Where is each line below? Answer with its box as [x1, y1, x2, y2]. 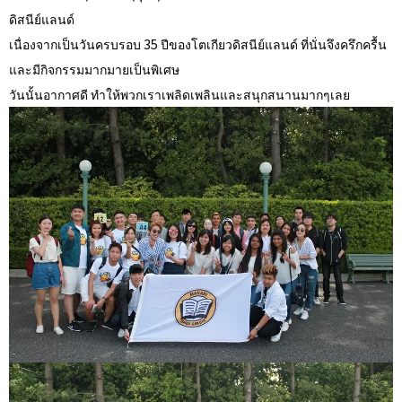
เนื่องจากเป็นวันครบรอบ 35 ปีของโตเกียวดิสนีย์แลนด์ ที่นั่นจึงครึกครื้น [9, 35, 387, 53]
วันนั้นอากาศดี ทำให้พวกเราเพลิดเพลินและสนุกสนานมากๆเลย [9, 85, 350, 103]
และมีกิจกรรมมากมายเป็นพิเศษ [9, 60, 179, 78]
